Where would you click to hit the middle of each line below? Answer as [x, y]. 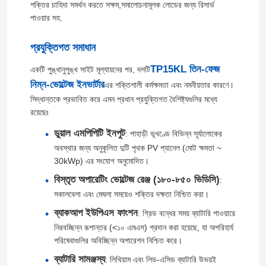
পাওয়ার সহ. [46, 18]
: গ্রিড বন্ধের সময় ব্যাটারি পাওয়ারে [186, 213]
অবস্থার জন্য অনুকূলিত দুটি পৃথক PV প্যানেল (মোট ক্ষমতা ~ [137, 148]
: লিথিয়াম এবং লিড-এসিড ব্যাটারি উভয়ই [160, 260]
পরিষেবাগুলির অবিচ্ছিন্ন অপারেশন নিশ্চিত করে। [118, 241]
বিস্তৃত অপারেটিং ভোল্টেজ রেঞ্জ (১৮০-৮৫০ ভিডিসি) [137, 180]
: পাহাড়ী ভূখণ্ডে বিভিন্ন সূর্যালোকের [173, 134]
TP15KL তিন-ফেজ [185, 69]
